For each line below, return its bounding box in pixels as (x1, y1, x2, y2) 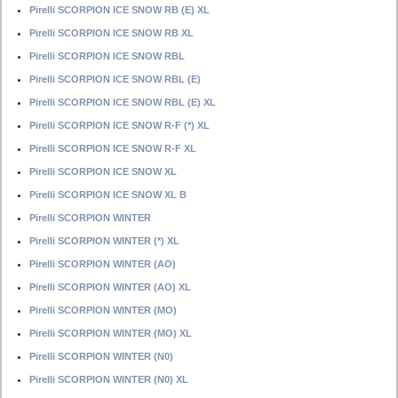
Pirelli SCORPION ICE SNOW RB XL (29, 28, 194, 38)
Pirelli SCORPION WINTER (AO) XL (29, 282, 191, 292)
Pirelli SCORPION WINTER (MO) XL (29, 328, 192, 338)
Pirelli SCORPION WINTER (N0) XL (29, 374, 188, 385)
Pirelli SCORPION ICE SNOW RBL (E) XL (29, 97, 216, 107)
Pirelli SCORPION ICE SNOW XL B (29, 189, 187, 200)
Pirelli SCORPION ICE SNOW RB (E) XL (29, 4, 210, 15)
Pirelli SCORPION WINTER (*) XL (29, 235, 179, 246)
